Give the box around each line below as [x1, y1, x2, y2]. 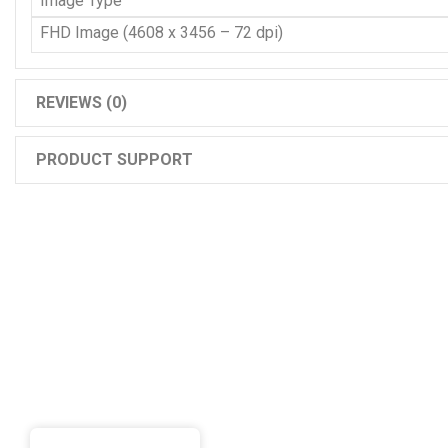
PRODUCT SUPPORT [36, 150, 193, 169]
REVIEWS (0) [36, 93, 127, 112]
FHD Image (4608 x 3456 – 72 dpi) [40, 23, 283, 42]
